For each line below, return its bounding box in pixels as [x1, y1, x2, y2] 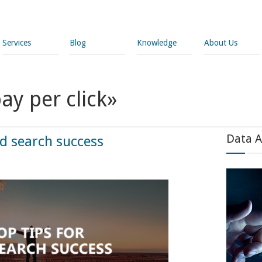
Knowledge [137, 38, 177, 47]
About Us [204, 38, 237, 47]
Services [2, 38, 31, 47]
